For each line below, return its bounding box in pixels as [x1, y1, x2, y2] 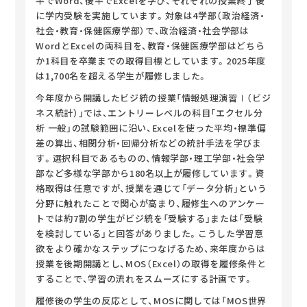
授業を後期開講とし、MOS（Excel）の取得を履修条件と [36, 257, 267, 271]
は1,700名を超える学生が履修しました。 [36, 69, 208, 83]
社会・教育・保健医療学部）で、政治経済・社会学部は [36, 24, 249, 38]
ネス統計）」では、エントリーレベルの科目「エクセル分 [36, 106, 263, 120]
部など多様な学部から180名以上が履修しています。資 [36, 167, 265, 180]
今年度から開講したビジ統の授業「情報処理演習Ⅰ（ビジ [36, 91, 271, 105]
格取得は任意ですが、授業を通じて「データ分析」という [36, 182, 267, 195]
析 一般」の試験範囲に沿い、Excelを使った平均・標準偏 [36, 121, 267, 135]
